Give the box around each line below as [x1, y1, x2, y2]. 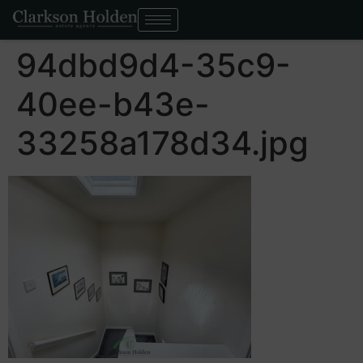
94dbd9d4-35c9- [16, 45, 291, 85]
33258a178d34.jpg [16, 123, 309, 163]
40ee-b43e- [16, 84, 210, 124]
